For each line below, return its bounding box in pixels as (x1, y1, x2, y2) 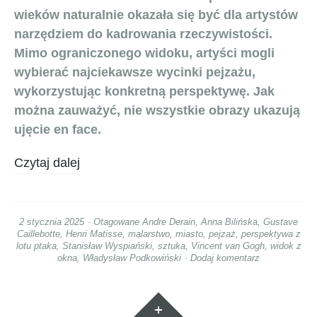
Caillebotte (16, 228, 60, 239)
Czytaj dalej (14, 155, 80, 170)
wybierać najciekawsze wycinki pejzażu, (14, 64, 259, 79)
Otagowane (93, 216, 142, 227)
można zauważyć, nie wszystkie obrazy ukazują (14, 103, 300, 117)
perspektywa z (241, 228, 301, 239)
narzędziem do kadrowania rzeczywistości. (14, 26, 272, 41)
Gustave (263, 216, 298, 227)
